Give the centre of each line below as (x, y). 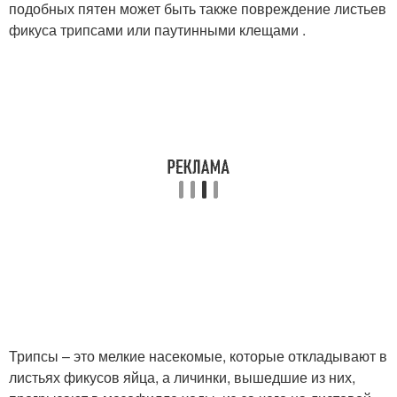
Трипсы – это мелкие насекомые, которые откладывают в (198, 355)
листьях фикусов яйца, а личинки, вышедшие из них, (182, 377)
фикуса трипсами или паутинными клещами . (157, 29)
